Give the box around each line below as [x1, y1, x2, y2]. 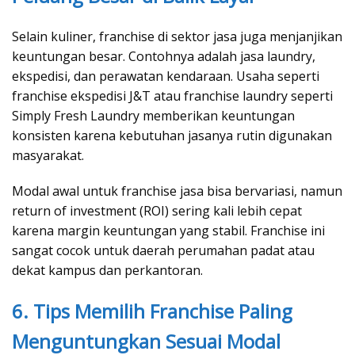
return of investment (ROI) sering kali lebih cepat [12, 202, 302, 220]
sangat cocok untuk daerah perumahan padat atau [12, 242, 315, 260]
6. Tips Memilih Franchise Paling [12, 298, 292, 325]
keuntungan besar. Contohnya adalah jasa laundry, [12, 48, 315, 66]
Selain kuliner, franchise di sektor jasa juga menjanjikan [12, 28, 342, 46]
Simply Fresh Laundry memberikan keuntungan [12, 107, 295, 125]
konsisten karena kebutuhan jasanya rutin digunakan [12, 127, 332, 145]
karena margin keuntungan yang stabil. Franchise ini [12, 222, 325, 240]
